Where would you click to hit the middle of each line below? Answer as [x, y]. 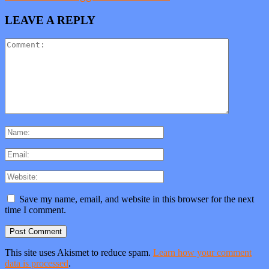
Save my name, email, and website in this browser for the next [137, 199]
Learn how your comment [202, 252]
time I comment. [35, 210]
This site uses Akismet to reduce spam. [79, 252]
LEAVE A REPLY [50, 20]
